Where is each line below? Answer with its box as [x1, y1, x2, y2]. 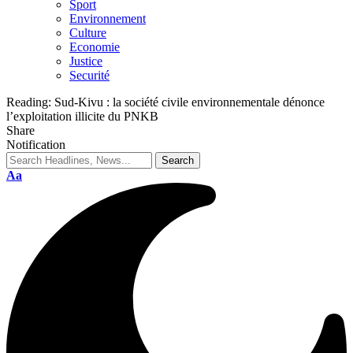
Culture [69, 26, 106, 39]
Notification [6, 138, 65, 151]
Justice [69, 54, 102, 68]
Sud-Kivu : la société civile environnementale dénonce [54, 95, 325, 109]
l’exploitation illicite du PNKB [6, 110, 158, 123]
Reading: [6, 95, 51, 109]
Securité [69, 69, 110, 82]
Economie [69, 40, 120, 54]
